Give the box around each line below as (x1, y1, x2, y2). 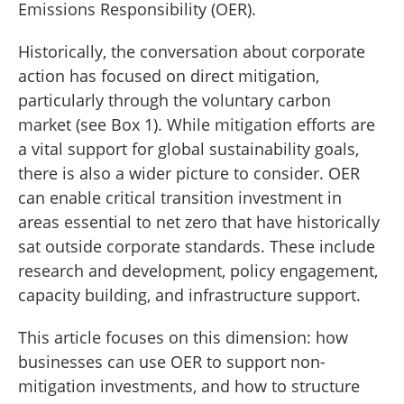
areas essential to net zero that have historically (18, 211, 380, 234)
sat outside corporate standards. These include (18, 235, 375, 258)
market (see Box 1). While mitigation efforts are (18, 114, 375, 136)
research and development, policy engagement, (18, 260, 378, 282)
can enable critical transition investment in (18, 187, 342, 209)
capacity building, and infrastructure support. (18, 284, 365, 307)
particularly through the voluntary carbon (18, 89, 331, 112)
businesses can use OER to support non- (18, 351, 326, 373)
